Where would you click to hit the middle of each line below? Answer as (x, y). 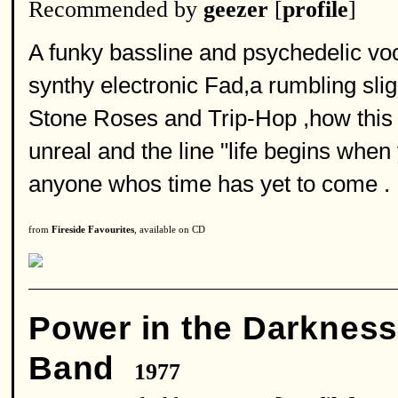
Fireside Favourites (93, 230)
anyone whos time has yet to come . (209, 184)
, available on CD (170, 230)
